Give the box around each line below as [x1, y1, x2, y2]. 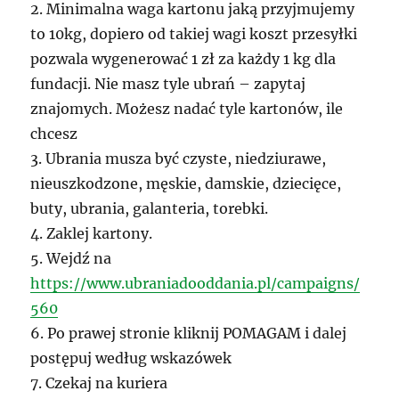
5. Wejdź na [30, 249, 112, 268]
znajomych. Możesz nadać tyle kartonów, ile [30, 100, 344, 118]
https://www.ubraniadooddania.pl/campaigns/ [30, 274, 361, 293]
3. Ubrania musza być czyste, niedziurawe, [30, 150, 327, 168]
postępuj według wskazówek [30, 349, 232, 368]
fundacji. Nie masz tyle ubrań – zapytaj [30, 75, 306, 94]
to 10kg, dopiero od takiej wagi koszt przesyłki [30, 25, 358, 44]
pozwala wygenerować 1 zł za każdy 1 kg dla [30, 50, 337, 69]
